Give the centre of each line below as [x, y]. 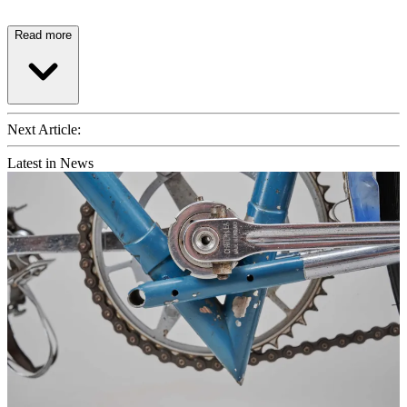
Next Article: [44, 129]
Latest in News [50, 163]
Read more [43, 35]
